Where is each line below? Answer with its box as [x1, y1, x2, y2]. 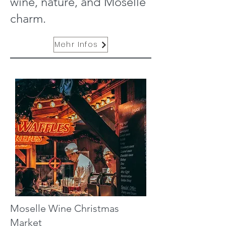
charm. [10, 11, 46, 26]
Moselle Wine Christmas [10, 202, 119, 214]
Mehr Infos [54, 39, 98, 49]
